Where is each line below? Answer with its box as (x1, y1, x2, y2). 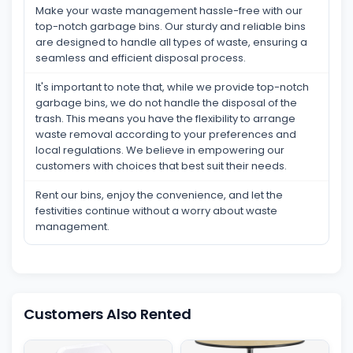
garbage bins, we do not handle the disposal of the (35, 95, 297, 110)
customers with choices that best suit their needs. (35, 158, 287, 173)
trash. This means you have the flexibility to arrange (35, 110, 295, 126)
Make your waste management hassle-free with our (35, 2, 303, 18)
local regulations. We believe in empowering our (35, 142, 284, 158)
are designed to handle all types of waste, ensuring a (35, 34, 307, 50)
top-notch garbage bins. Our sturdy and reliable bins (35, 18, 306, 34)
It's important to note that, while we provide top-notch (35, 79, 309, 95)
